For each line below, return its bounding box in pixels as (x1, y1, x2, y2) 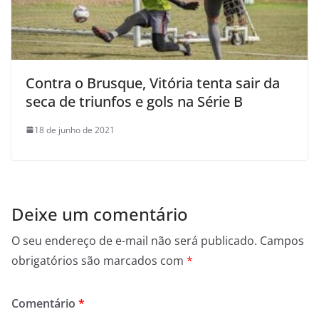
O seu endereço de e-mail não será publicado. (11, 232, 257, 249)
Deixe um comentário (11, 202, 188, 226)
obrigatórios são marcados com (11, 252, 187, 268)
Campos (260, 232, 304, 249)
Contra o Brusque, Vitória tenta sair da (26, 73, 280, 93)
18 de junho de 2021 (34, 123, 115, 136)
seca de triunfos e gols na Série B (26, 91, 243, 111)
